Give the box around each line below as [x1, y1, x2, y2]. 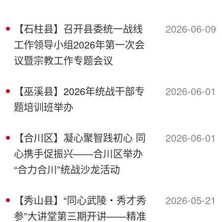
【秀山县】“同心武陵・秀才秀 [14, 192, 146, 207]
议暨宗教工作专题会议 [14, 53, 113, 67]
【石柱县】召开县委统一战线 [14, 21, 143, 36]
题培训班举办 [14, 99, 73, 114]
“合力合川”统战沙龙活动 [14, 162, 120, 176]
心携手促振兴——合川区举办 [14, 146, 143, 161]
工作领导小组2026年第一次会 [14, 37, 145, 52]
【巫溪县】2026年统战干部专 [14, 83, 145, 98]
